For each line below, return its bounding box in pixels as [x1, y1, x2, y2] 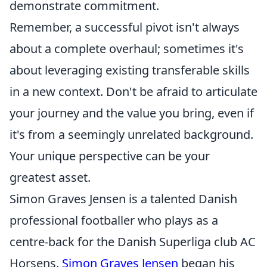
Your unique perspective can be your [10, 148, 210, 164]
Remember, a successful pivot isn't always [10, 19, 240, 35]
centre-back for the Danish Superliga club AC [10, 234, 256, 250]
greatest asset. [10, 169, 91, 185]
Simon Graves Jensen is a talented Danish [10, 191, 237, 207]
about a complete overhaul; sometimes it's [10, 41, 244, 57]
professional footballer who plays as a [10, 212, 218, 228]
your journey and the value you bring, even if [10, 105, 254, 121]
